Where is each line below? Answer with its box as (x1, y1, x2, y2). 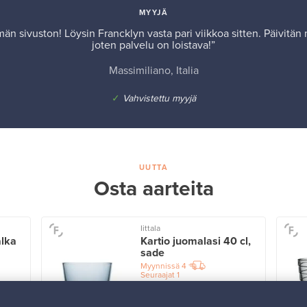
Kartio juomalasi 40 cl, (140, 234, 251, 249)
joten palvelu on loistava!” (92, 38, 215, 53)
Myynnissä (140, 261, 180, 271)
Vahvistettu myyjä (122, 93, 196, 105)
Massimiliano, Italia (108, 64, 199, 78)
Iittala (140, 223, 160, 234)
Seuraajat (140, 270, 175, 280)
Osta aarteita (93, 176, 214, 202)
